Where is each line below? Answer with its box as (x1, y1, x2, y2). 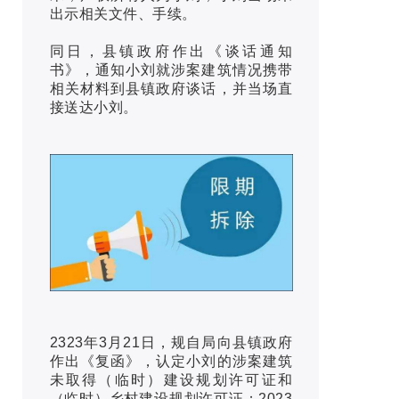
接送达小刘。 (49, 100, 138, 116)
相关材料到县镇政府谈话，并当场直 (49, 81, 293, 97)
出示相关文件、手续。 (49, 6, 197, 22)
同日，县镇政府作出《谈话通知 (49, 44, 293, 60)
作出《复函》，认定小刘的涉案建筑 (49, 353, 293, 369)
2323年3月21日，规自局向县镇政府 (49, 334, 293, 350)
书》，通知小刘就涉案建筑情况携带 (49, 62, 293, 78)
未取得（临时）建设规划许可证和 (49, 371, 293, 387)
